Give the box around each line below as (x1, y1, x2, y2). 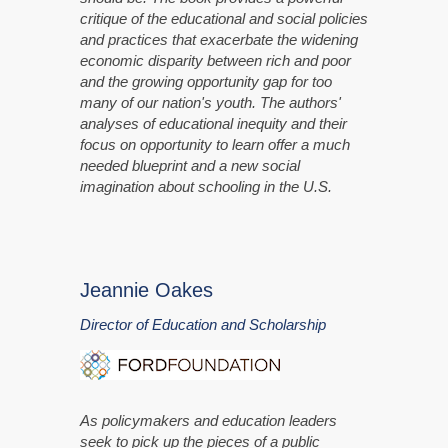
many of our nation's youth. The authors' (80, 93, 341, 111)
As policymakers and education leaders (80, 411, 337, 429)
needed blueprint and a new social (80, 156, 300, 174)
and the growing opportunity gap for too (80, 72, 332, 90)
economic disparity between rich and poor (80, 51, 351, 69)
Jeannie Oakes (80, 278, 213, 301)
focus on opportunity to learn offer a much (80, 135, 350, 153)
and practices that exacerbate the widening (80, 30, 358, 48)
